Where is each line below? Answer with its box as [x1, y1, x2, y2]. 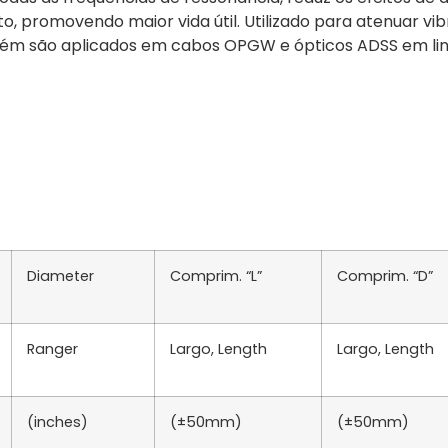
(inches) [27, 411, 88, 432]
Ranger [27, 338, 78, 359]
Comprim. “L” [170, 265, 262, 286]
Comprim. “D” [337, 265, 433, 286]
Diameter [27, 265, 94, 286]
